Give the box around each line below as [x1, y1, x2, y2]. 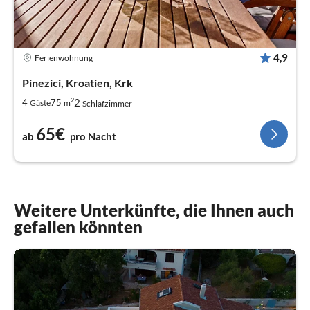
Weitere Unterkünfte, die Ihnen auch [14, 200, 294, 221]
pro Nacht [70, 130, 116, 143]
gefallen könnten [14, 217, 143, 237]
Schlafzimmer [82, 98, 132, 109]
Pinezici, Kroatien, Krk [22, 76, 133, 90]
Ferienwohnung [35, 52, 93, 63]
